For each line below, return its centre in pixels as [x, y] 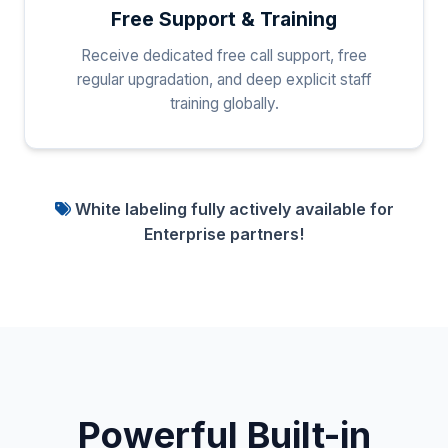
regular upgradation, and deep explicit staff [224, 79]
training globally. [224, 103]
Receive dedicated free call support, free [224, 55]
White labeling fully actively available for [232, 208]
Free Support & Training [224, 18]
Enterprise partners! [224, 233]
